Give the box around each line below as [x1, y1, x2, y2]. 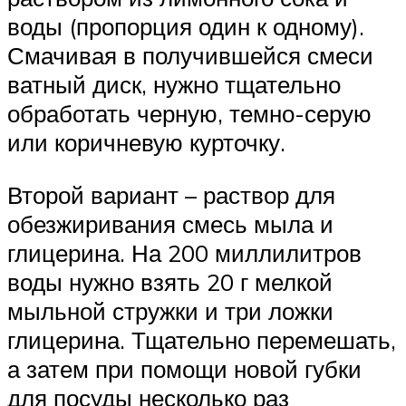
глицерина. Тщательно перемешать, [7, 324, 396, 354]
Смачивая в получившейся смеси [7, 41, 373, 71]
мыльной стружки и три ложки [7, 295, 333, 325]
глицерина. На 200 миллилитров [7, 237, 362, 267]
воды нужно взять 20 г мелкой [7, 266, 333, 296]
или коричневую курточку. [7, 128, 285, 158]
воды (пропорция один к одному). [7, 12, 364, 42]
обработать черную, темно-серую [7, 99, 372, 129]
